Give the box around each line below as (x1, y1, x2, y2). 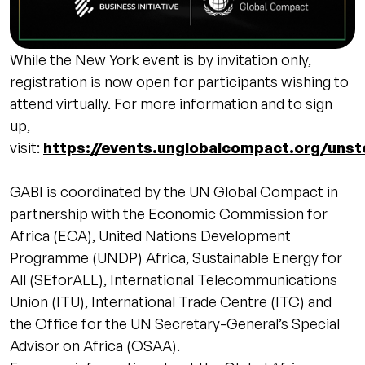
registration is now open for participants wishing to (10, 73, 349, 91)
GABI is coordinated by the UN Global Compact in (10, 182, 338, 201)
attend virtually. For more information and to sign (10, 95, 332, 113)
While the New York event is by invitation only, (10, 51, 311, 69)
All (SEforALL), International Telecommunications (10, 270, 337, 289)
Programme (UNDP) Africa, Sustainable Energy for (10, 248, 342, 267)
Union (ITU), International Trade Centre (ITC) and (10, 292, 332, 311)
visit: (10, 139, 43, 157)
